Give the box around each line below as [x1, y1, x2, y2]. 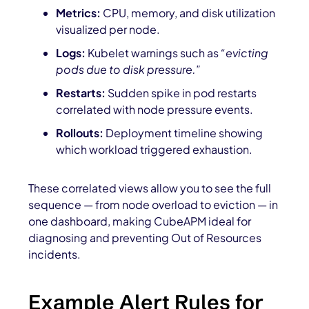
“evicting [221, 46, 269, 61]
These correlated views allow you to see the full [28, 181, 272, 196]
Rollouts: [56, 126, 104, 141]
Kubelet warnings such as [86, 46, 221, 61]
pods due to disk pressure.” [56, 62, 201, 77]
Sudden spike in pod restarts [106, 86, 257, 101]
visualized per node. [56, 22, 161, 37]
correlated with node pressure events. [56, 102, 254, 117]
